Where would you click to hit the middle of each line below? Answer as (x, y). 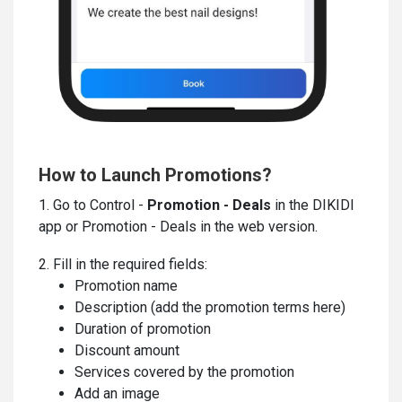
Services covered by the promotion (184, 372)
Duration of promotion (143, 329)
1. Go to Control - (93, 205)
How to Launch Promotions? (155, 175)
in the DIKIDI (313, 205)
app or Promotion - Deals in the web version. (178, 227)
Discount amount (127, 351)
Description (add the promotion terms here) (210, 308)
